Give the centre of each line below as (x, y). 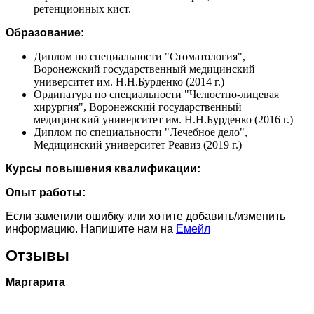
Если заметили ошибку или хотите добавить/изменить (145, 216)
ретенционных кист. (82, 8)
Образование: (45, 32)
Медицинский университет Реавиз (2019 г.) (138, 144)
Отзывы (37, 255)
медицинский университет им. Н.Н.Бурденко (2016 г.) (163, 119)
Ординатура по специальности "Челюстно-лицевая (156, 94)
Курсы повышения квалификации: (103, 168)
